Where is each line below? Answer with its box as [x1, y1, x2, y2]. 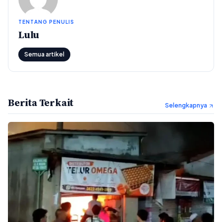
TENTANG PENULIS [18, 19, 74, 25]
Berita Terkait [8, 96, 74, 110]
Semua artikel [24, 51, 64, 58]
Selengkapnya [165, 102, 208, 110]
